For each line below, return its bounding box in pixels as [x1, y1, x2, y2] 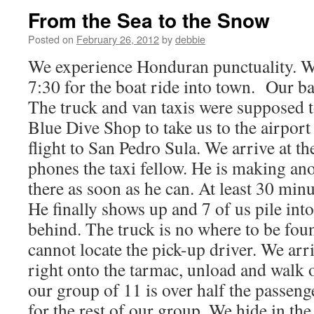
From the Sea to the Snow [28, 6, 270, 34]
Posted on [28, 32, 74, 46]
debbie [175, 32, 205, 46]
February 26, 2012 [76, 32, 159, 46]
